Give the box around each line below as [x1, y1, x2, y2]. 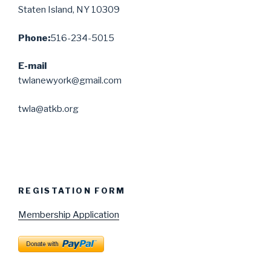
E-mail [18, 60, 47, 71]
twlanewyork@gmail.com [18, 75, 122, 86]
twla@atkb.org [18, 103, 79, 114]
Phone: [18, 32, 50, 44]
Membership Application [18, 209, 119, 220]
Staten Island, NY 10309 [18, 4, 120, 15]
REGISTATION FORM [18, 185, 126, 195]
